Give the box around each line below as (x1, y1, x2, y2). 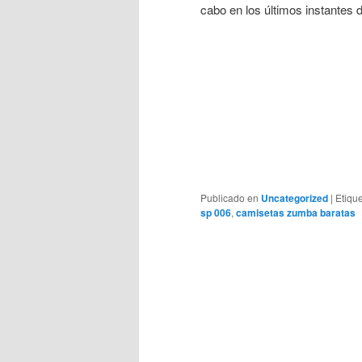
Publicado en (200, 191, 259, 205)
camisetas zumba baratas (236, 205, 356, 221)
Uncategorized (261, 191, 328, 206)
